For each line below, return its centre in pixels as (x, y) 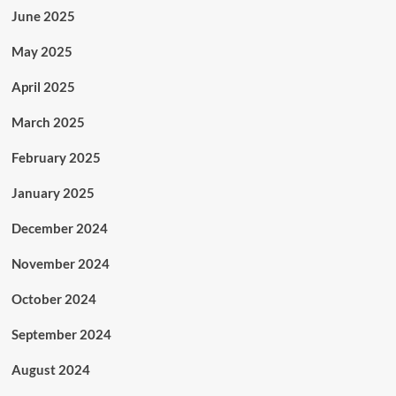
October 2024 (53, 299)
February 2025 (56, 158)
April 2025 (43, 87)
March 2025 (48, 122)
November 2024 (60, 264)
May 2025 (42, 52)
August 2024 (50, 370)
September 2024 (61, 335)
